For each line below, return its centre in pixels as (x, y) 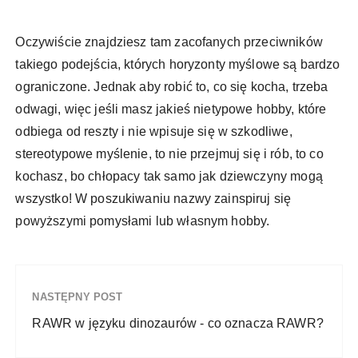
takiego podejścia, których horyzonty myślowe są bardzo (178, 65)
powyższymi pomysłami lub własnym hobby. (143, 221)
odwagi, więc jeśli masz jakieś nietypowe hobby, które (171, 109)
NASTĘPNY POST (78, 297)
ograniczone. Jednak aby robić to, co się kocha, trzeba (172, 87)
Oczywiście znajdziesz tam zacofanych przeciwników (169, 42)
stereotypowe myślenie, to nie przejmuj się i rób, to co (169, 154)
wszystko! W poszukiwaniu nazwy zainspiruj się (153, 199)
